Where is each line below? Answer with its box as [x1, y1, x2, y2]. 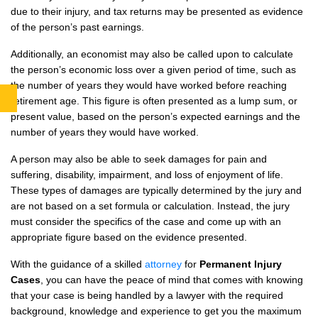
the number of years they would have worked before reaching [11, 79, 287, 91]
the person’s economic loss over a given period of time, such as [11, 63, 296, 75]
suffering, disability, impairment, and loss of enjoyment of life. [11, 168, 283, 180]
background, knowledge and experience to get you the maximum [11, 305, 302, 317]
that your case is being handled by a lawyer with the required [11, 289, 283, 301]
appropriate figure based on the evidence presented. [11, 231, 247, 243]
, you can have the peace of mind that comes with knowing [40, 273, 303, 285]
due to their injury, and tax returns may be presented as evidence [11, 5, 303, 17]
